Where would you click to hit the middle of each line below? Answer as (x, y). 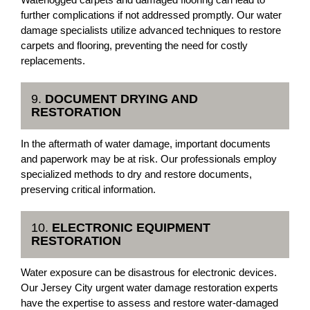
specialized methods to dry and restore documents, (136, 174)
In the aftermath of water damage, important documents (146, 144)
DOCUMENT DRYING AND (121, 99)
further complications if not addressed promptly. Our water (151, 15)
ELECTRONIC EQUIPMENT (131, 228)
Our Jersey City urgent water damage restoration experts (149, 288)
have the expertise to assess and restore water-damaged (149, 303)
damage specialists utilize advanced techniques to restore (151, 30)
